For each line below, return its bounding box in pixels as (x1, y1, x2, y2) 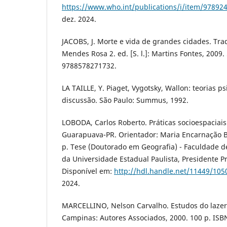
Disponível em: (62, 166, 114, 176)
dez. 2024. (62, 14, 96, 24)
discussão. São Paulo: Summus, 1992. (62, 95, 188, 105)
